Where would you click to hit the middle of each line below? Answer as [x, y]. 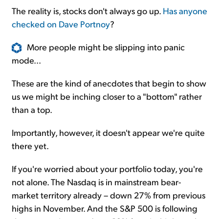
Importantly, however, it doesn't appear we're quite [108, 132]
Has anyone [185, 10]
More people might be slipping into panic [106, 46]
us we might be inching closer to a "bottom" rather [107, 96]
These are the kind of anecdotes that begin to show [109, 83]
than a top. [32, 109]
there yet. [30, 146]
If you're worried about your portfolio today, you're [107, 169]
